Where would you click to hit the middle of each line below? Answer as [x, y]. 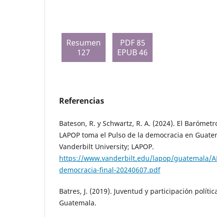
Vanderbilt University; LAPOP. [107, 147]
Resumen [84, 43]
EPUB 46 [132, 53]
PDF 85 [132, 43]
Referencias [82, 101]
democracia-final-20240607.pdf [110, 170]
